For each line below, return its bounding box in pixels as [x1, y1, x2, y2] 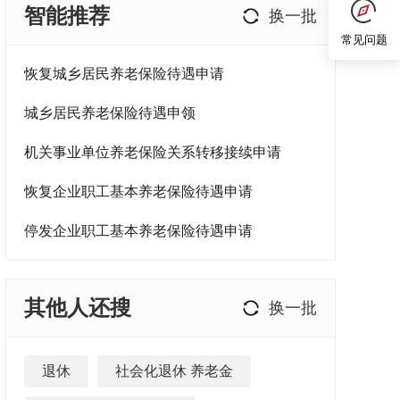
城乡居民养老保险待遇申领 [24, 105, 196, 121]
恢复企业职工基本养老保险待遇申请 [24, 184, 253, 199]
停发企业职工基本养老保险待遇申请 [24, 223, 253, 238]
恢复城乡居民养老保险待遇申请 [24, 66, 224, 81]
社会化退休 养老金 [115, 363, 233, 379]
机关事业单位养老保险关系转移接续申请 [24, 145, 281, 160]
